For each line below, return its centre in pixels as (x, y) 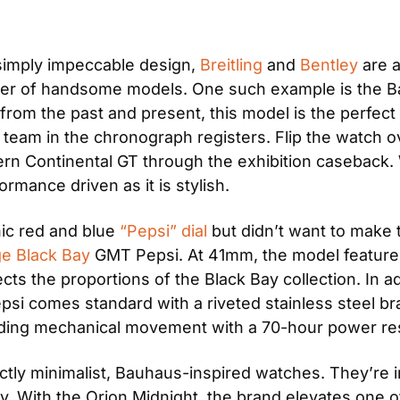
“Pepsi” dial (163, 231)
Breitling (231, 65)
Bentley (329, 65)
